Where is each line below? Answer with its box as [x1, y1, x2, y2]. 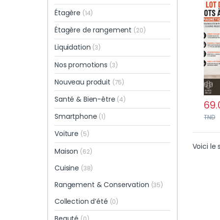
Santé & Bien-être [55, 94, 117, 104]
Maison [55, 146, 81, 156]
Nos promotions [55, 59, 110, 70]
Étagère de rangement [55, 25, 134, 35]
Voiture [55, 129, 81, 139]
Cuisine [55, 163, 81, 173]
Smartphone [55, 111, 99, 122]
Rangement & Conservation [55, 179, 151, 190]
